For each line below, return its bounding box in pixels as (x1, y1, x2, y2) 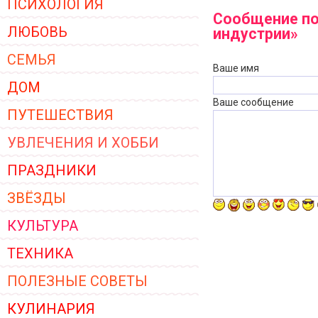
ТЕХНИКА (7, 245, 73, 262)
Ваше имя (213, 62, 259, 74)
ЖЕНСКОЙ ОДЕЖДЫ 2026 (26, 5, 136, 16)
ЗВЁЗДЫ (7, 190, 66, 207)
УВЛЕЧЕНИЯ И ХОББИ (7, 134, 159, 151)
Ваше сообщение (213, 97, 294, 108)
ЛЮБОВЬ (7, 23, 67, 40)
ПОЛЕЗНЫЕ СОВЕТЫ (7, 273, 148, 290)
